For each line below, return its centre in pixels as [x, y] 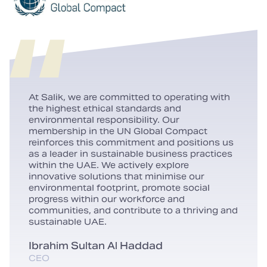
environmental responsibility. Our [104, 120]
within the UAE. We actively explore [109, 165]
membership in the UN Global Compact [118, 131]
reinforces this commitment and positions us [131, 142]
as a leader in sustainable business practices [131, 154]
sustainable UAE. [68, 222]
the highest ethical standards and [105, 108]
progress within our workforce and [107, 199]
